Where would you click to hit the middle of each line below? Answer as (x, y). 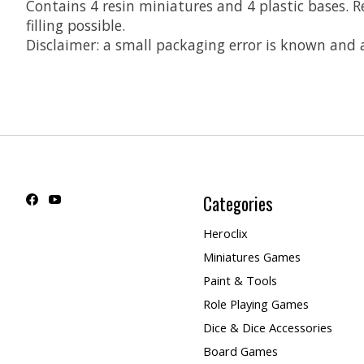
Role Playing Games (256, 304)
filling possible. (76, 25)
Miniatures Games (251, 256)
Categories (238, 204)
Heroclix (225, 233)
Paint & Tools (240, 280)
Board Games (240, 351)
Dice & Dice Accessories (267, 328)
